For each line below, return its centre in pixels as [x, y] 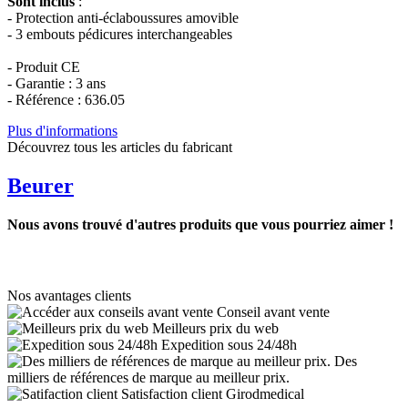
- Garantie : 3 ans [56, 83]
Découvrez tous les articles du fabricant [120, 147]
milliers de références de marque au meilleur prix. [148, 377]
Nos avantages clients [69, 295]
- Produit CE [44, 66]
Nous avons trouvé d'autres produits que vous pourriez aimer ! [200, 224]
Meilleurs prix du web [215, 328]
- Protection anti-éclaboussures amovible [123, 17]
